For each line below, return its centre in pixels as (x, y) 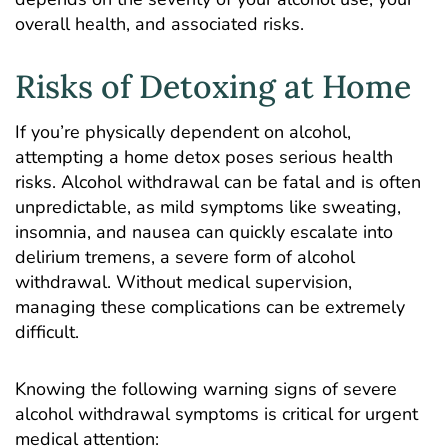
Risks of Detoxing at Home (213, 87)
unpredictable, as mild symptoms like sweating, (208, 207)
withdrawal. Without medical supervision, (183, 282)
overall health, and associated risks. (159, 23)
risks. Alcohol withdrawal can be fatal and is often (218, 182)
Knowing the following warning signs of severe (206, 388)
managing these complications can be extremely (210, 307)
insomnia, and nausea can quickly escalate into (204, 232)
